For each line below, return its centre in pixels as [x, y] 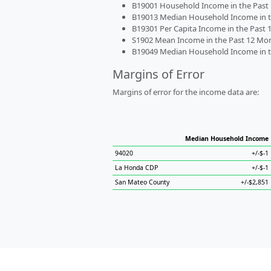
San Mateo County [142, 182]
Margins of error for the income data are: [186, 92]
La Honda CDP [136, 168]
